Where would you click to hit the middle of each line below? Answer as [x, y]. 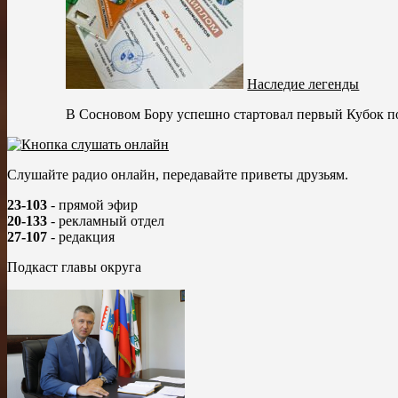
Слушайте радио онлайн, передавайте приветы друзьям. [178, 174]
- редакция [81, 236]
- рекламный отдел [106, 220]
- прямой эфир [92, 204]
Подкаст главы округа [74, 267]
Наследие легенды [303, 84]
